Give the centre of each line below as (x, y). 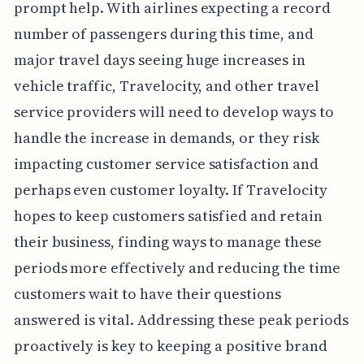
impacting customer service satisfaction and (166, 164)
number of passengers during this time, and (163, 34)
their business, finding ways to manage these (167, 242)
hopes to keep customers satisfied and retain (168, 216)
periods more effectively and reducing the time (177, 268)
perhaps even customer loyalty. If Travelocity (170, 190)
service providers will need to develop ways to (173, 112)
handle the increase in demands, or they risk (166, 138)
